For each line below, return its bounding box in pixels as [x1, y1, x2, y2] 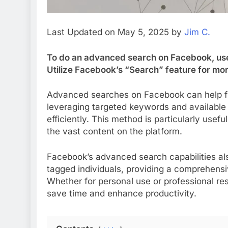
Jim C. [184, 27, 210, 38]
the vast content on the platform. [47, 126, 182, 137]
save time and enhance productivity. [47, 188, 196, 198]
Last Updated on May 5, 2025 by [47, 27, 184, 38]
